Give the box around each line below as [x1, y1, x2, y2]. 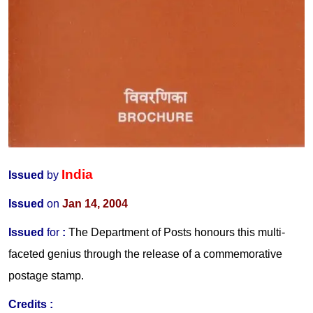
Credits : [8, 298, 53, 311]
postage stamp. [8, 270, 84, 282]
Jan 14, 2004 [62, 198, 128, 210]
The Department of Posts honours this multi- [68, 226, 285, 239]
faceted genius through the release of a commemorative [8, 248, 282, 261]
